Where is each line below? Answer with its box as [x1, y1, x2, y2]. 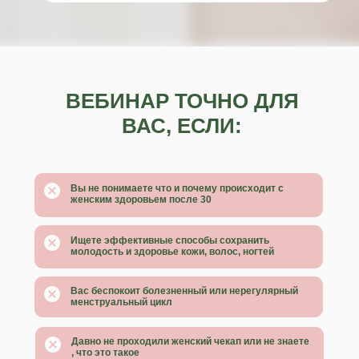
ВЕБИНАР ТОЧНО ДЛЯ [65, 89, 299, 113]
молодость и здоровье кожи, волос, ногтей [71, 246, 274, 257]
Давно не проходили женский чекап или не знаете [71, 336, 309, 347]
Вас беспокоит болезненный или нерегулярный [71, 285, 298, 296]
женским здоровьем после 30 [71, 194, 212, 205]
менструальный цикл [71, 296, 172, 308]
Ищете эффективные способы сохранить [71, 235, 269, 246]
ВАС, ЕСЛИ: [122, 114, 242, 138]
